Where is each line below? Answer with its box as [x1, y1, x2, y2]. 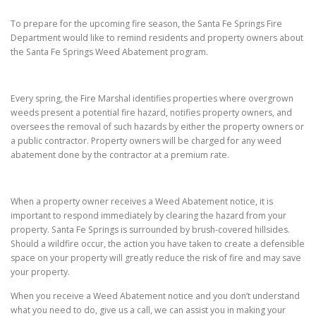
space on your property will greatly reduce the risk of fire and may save [11, 252, 301, 265]
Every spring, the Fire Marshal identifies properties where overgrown [11, 92, 293, 105]
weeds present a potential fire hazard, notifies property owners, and [11, 107, 292, 119]
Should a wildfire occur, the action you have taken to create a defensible [11, 238, 305, 250]
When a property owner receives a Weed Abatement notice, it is [11, 195, 273, 208]
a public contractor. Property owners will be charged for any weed [11, 135, 281, 147]
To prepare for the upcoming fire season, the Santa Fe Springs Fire [11, 17, 282, 30]
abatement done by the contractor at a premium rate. [11, 149, 229, 162]
